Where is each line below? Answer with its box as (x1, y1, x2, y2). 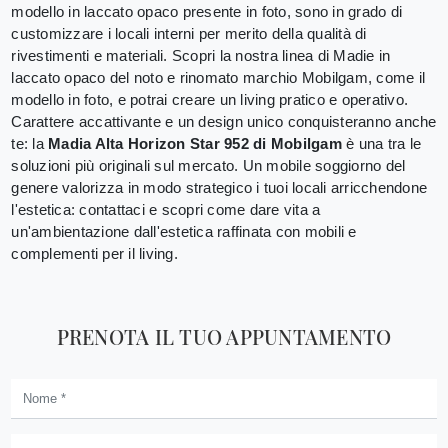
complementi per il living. (11, 244, 178, 262)
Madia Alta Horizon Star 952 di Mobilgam (48, 134, 342, 152)
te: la (11, 134, 48, 152)
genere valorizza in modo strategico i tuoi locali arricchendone (11, 178, 427, 196)
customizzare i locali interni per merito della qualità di (11, 24, 367, 42)
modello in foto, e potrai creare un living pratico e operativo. (11, 90, 408, 108)
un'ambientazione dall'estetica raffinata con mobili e (11, 222, 357, 240)
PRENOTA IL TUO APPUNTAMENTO (56, 322, 392, 350)
